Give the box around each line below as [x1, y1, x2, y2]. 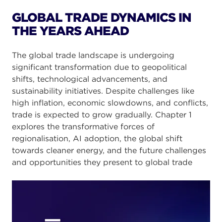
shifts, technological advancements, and [12, 74, 167, 84]
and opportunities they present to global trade [12, 158, 192, 167]
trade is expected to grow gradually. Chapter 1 [12, 110, 192, 119]
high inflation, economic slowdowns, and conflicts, [12, 98, 208, 108]
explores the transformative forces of [12, 122, 155, 131]
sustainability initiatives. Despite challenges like [12, 86, 194, 96]
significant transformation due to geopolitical [12, 62, 187, 72]
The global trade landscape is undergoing [12, 51, 174, 60]
